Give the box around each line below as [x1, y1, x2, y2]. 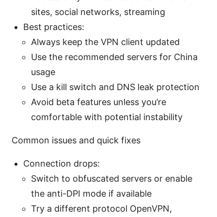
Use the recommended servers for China [31, 51, 198, 62]
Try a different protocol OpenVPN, [31, 203, 172, 214]
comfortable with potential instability [31, 111, 183, 122]
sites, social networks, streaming [31, 6, 165, 17]
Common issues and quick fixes [12, 135, 140, 145]
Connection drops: [23, 158, 100, 169]
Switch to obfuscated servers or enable [31, 173, 192, 184]
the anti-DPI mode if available [31, 188, 152, 199]
